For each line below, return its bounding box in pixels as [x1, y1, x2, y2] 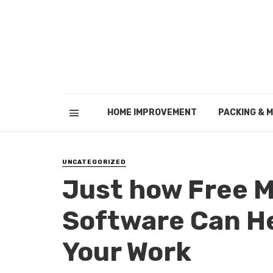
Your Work [62, 236, 191, 268]
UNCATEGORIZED [62, 158, 126, 166]
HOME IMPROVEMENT [107, 107, 197, 118]
